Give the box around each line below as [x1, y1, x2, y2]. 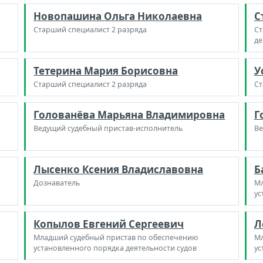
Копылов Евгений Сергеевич [33, 217, 184, 231]
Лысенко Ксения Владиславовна [33, 162, 204, 176]
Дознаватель [33, 177, 80, 188]
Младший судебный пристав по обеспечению [33, 232, 198, 242]
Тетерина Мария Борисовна [33, 63, 178, 77]
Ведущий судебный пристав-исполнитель [33, 123, 183, 133]
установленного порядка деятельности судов [33, 242, 197, 253]
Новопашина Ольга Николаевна [33, 9, 203, 23]
